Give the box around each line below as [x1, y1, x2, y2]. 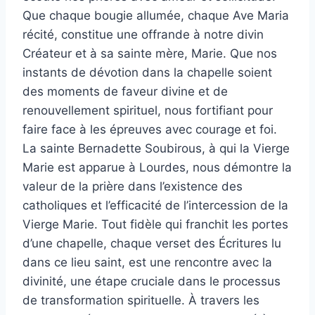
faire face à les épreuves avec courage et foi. [22, 122, 277, 136]
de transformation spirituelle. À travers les [22, 292, 259, 307]
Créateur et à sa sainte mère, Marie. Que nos [22, 46, 277, 60]
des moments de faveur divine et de [22, 84, 228, 98]
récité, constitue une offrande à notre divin [22, 27, 264, 41]
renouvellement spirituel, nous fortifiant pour [22, 103, 273, 117]
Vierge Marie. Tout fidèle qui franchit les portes [22, 217, 288, 231]
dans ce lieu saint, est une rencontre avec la [22, 255, 272, 269]
